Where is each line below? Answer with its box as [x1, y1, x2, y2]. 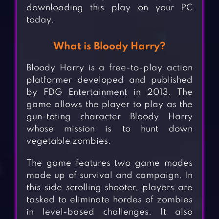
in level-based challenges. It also [26, 208, 193, 217]
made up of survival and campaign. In [26, 171, 193, 180]
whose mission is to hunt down [26, 125, 193, 134]
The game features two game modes [26, 159, 193, 168]
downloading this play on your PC [26, 3, 193, 13]
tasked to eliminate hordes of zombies [26, 196, 193, 205]
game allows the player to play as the [26, 100, 193, 109]
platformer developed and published [26, 76, 193, 85]
